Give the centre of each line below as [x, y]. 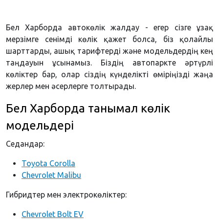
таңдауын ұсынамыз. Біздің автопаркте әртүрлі [109, 63]
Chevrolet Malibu [51, 175]
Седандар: [25, 144]
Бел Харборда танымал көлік [88, 109]
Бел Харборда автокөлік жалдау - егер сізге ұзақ [109, 28]
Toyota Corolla [48, 164]
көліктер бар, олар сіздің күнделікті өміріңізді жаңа [109, 75]
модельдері [40, 126]
